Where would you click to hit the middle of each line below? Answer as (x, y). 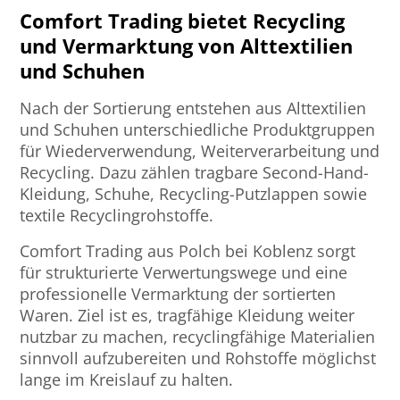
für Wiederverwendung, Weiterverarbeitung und (200, 151)
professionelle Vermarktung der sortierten (178, 294)
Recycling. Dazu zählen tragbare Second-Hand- (195, 173)
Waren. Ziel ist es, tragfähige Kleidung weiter (187, 316)
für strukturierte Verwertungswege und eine (184, 273)
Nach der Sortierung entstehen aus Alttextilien (193, 108)
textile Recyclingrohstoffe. (117, 216)
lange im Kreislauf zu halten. (127, 380)
